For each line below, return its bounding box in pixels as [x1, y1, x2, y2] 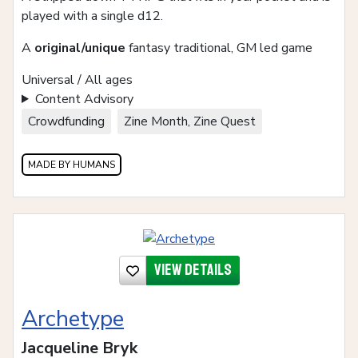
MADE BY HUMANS [28, 157, 115, 171]
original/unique [34, 38, 125, 57]
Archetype [22, 304, 124, 335]
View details [153, 260, 232, 280]
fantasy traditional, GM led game [125, 38, 312, 57]
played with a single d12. [22, 6, 163, 25]
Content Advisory [34, 89, 133, 108]
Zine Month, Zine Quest [124, 112, 256, 130]
